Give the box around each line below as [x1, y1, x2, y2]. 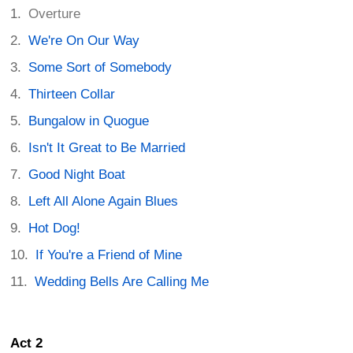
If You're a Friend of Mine [35, 247, 183, 263]
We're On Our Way [28, 33, 140, 49]
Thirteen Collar [28, 87, 116, 102]
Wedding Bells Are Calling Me [35, 274, 210, 290]
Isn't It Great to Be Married [28, 140, 186, 156]
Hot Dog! [28, 221, 81, 236]
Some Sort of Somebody [28, 60, 173, 76]
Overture [28, 6, 81, 22]
